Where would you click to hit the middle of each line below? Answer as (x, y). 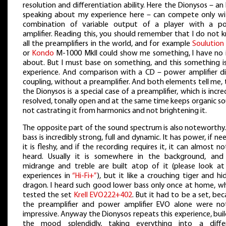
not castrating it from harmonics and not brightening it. (115, 111)
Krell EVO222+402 (103, 195)
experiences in (48, 176)
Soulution (208, 44)
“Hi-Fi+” (85, 176)
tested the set (48, 195)
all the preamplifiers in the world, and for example (107, 44)
